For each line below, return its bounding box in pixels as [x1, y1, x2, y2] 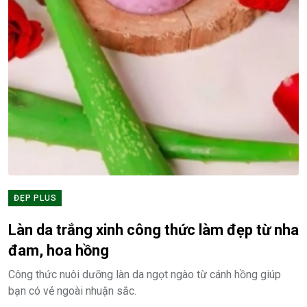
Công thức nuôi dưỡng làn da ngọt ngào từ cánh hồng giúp [8, 268, 281, 281]
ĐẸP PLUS [14, 193, 57, 203]
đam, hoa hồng [8, 242, 109, 259]
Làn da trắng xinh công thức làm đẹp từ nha [8, 221, 299, 238]
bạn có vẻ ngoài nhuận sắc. [8, 284, 136, 297]
